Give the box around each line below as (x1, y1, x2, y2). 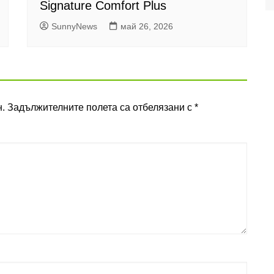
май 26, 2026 (120, 21, 173, 32)
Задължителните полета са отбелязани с (7, 102, 194, 113)
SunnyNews (51, 21, 97, 32)
